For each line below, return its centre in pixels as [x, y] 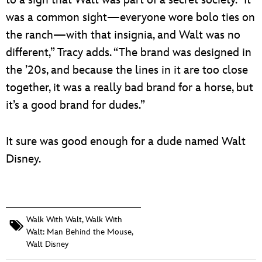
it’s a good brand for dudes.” [75, 106]
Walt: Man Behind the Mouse [79, 232]
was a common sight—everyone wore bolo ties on [130, 18]
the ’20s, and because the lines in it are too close [127, 70]
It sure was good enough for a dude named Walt [126, 142]
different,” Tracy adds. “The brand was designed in [129, 53]
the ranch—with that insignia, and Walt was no [123, 35]
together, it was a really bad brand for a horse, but [130, 88]
